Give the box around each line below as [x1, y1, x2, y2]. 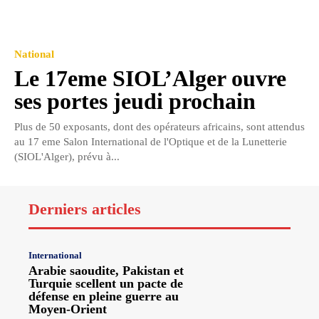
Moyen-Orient [28, 301, 107, 316]
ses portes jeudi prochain [14, 88, 256, 115]
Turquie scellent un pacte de [28, 276, 183, 291]
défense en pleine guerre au [28, 288, 179, 303]
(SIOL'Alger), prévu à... [14, 151, 120, 163]
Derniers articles [28, 200, 141, 219]
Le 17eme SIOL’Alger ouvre [14, 66, 286, 92]
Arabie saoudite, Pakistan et [28, 263, 184, 278]
